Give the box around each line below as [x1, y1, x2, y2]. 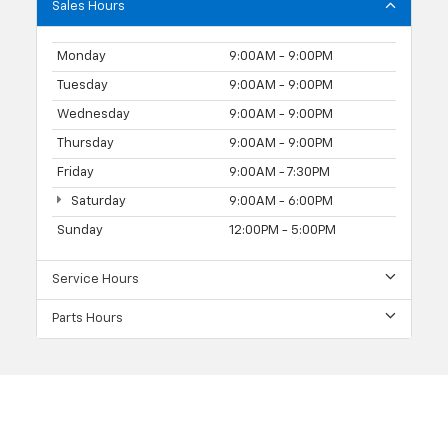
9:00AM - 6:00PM [229, 194, 333, 208]
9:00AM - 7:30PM [229, 165, 330, 179]
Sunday [57, 223, 103, 237]
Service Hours [52, 272, 139, 286]
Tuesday [57, 78, 108, 92]
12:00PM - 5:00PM [229, 223, 336, 237]
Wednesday [57, 107, 130, 121]
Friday [57, 165, 94, 179]
